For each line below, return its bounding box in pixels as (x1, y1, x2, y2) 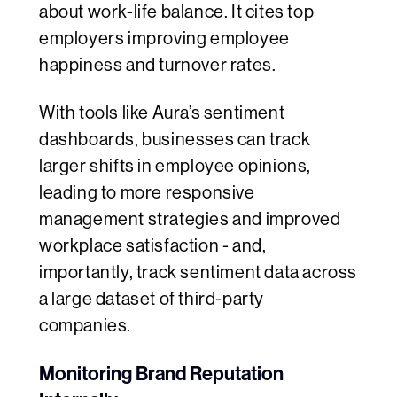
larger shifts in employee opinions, (39, 156, 312, 177)
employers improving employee (39, 28, 290, 50)
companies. (39, 315, 131, 337)
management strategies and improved (39, 209, 341, 230)
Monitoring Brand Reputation (39, 362, 284, 386)
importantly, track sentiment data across (39, 262, 358, 284)
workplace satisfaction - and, (39, 236, 267, 257)
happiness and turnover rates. (39, 55, 276, 76)
